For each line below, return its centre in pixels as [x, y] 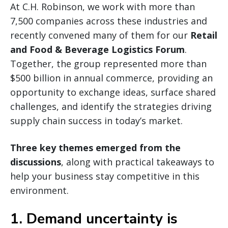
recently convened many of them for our [100, 35]
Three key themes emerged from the [95, 147]
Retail [204, 35]
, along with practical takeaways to [138, 162]
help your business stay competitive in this [105, 176]
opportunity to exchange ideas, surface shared [113, 92]
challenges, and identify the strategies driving [111, 106]
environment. [39, 190]
